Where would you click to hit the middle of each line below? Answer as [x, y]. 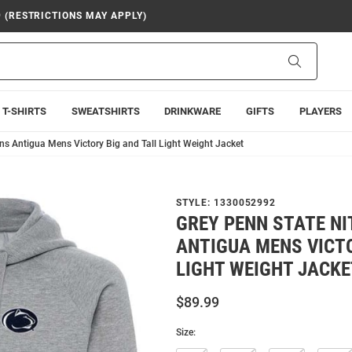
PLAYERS [320, 111]
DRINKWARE [193, 111]
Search [317, 60]
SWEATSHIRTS [105, 111]
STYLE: [195, 203]
